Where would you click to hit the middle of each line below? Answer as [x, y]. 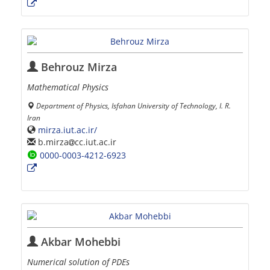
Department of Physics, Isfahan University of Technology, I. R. [133, 105]
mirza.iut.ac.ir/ [67, 130]
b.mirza [52, 142]
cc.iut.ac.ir [96, 142]
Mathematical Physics [68, 87]
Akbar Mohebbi [79, 241]
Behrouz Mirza [77, 67]
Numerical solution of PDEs [78, 262]
